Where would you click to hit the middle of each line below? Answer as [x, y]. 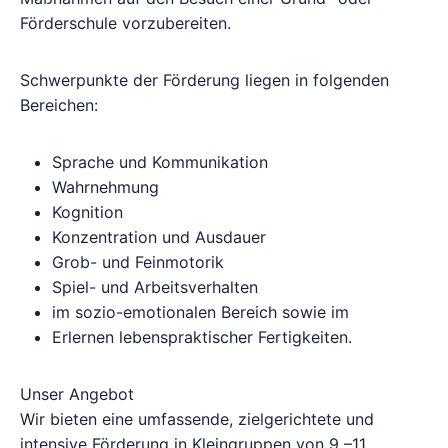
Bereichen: [59, 105]
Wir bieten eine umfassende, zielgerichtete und [197, 419]
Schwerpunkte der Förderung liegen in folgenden [204, 80]
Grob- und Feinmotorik [138, 262]
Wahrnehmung [105, 187]
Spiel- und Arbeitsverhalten [155, 287]
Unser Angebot [77, 394]
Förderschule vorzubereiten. [125, 23]
